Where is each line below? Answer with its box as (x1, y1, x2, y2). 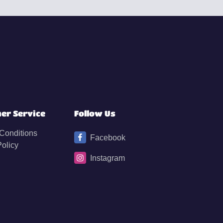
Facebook (90, 133, 126, 142)
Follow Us (74, 109, 116, 118)
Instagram (90, 154, 125, 163)
